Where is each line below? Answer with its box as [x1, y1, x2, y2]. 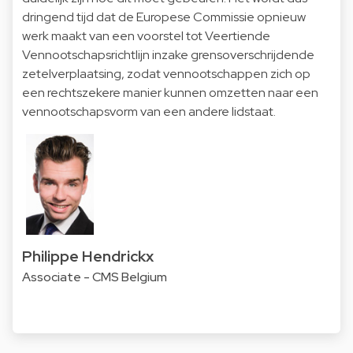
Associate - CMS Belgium [22, 269, 167, 286]
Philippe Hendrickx [22, 245, 154, 266]
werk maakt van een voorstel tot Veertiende [22, 27, 270, 44]
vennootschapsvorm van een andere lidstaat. [22, 102, 276, 120]
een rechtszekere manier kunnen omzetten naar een [22, 84, 318, 101]
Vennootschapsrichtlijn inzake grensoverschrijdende [22, 46, 314, 63]
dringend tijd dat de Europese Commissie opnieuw [22, 8, 306, 25]
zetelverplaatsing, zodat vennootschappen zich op [22, 65, 310, 82]
